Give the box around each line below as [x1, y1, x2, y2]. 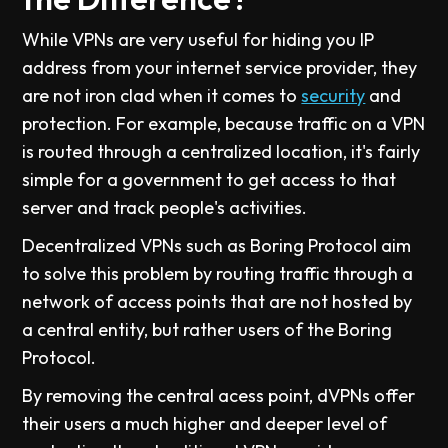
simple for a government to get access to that [22, 167, 397, 191]
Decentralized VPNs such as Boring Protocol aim [22, 233, 412, 257]
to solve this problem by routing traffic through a [22, 261, 414, 285]
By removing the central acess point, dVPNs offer [22, 383, 416, 407]
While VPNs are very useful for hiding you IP [22, 27, 375, 51]
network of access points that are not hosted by [22, 289, 413, 313]
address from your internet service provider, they [22, 55, 418, 79]
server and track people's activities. [22, 195, 308, 219]
